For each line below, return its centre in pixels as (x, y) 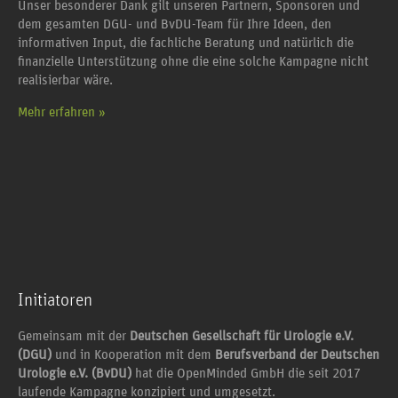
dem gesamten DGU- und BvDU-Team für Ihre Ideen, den (175, 25)
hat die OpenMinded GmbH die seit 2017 (246, 373)
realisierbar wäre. (65, 81)
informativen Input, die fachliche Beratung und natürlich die (186, 44)
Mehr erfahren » (62, 112)
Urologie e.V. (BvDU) (75, 373)
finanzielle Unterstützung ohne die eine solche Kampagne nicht (193, 62)
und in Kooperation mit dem (133, 354)
